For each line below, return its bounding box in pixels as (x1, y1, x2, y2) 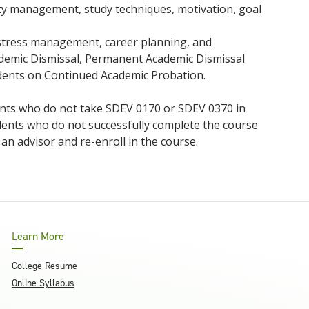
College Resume (11, 259, 77, 272)
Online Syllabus (11, 277, 74, 290)
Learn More (11, 229, 64, 243)
